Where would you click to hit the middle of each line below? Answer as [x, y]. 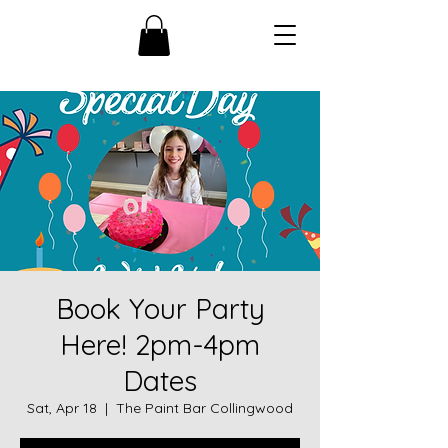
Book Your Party [160, 308]
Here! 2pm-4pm [160, 344]
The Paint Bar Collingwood [204, 407]
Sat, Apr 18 [62, 407]
